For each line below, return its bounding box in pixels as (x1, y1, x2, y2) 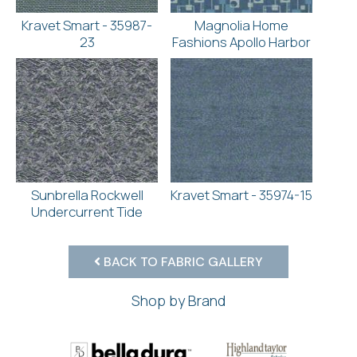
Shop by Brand (131, 291, 226, 311)
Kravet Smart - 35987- (22, 16, 152, 35)
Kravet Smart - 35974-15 (171, 186, 312, 205)
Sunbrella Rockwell (30, 186, 143, 205)
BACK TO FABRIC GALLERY (100, 253, 263, 271)
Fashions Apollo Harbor (172, 33, 311, 52)
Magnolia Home (194, 16, 288, 35)
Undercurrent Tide (31, 202, 143, 222)
